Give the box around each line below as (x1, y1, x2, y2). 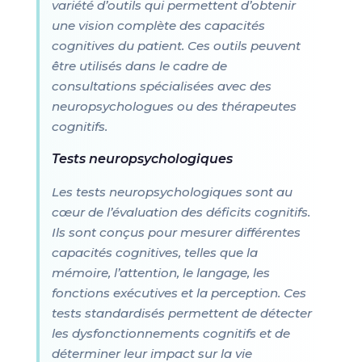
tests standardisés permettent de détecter (51, 305, 312, 321)
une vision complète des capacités (51, 18, 265, 33)
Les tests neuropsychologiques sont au (51, 184, 293, 200)
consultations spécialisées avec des (51, 78, 271, 94)
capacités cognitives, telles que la (51, 245, 258, 260)
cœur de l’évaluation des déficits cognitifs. (51, 204, 310, 220)
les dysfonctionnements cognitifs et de (51, 326, 290, 341)
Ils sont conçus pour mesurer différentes (51, 225, 301, 240)
